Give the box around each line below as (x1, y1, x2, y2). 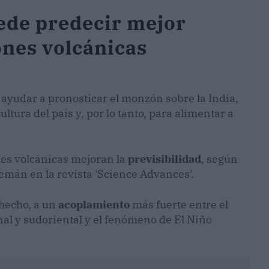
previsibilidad (128, 151, 201, 166)
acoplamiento (58, 197, 130, 211)
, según (201, 151, 238, 166)
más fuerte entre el (130, 197, 228, 211)
